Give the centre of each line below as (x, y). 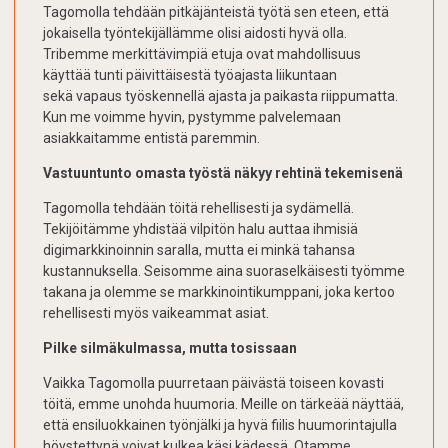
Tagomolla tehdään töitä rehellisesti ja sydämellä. (198, 208)
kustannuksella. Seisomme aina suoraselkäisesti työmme (224, 271)
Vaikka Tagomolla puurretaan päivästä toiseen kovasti (213, 383)
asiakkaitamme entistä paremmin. (151, 138)
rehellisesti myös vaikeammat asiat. (156, 313)
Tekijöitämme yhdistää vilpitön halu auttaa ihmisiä (200, 229)
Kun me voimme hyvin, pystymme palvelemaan (192, 117)
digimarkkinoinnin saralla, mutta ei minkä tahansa (199, 250)
